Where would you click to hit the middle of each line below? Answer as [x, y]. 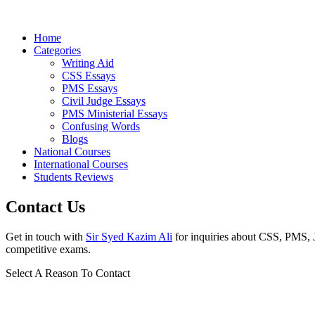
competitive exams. [48, 249]
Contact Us [45, 206]
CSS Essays [89, 75]
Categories [57, 50]
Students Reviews [73, 176]
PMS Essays [90, 88]
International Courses [81, 164]
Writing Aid [88, 63]
